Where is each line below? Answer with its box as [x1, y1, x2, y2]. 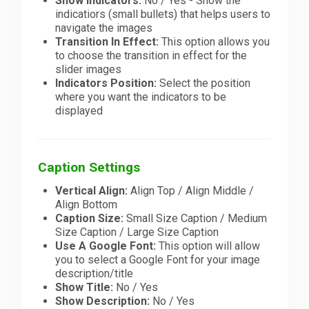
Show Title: [55, 280, 114, 294]
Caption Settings [38, 159, 141, 176]
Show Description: [55, 294, 150, 308]
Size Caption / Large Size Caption [55, 225, 219, 239]
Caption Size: [55, 211, 124, 225]
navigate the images [55, 21, 153, 35]
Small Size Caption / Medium [123, 211, 268, 225]
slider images [55, 63, 122, 77]
